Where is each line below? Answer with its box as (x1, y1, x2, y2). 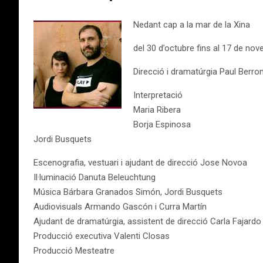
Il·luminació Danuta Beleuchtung (33, 172, 156, 183)
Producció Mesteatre (33, 245, 114, 256)
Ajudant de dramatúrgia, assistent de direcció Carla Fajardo (33, 216, 261, 227)
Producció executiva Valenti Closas (33, 231, 170, 241)
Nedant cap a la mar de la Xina (133, 19, 250, 30)
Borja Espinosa (133, 119, 191, 130)
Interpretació (133, 90, 183, 100)
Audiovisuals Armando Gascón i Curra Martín (33, 201, 207, 212)
